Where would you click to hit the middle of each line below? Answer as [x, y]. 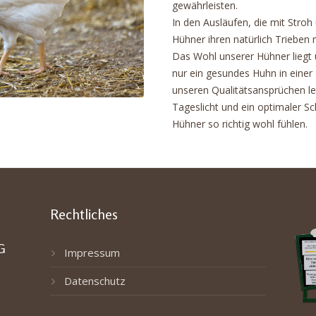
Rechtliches [84, 214]
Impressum [92, 253]
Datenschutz [95, 281]
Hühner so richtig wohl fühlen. [240, 124]
